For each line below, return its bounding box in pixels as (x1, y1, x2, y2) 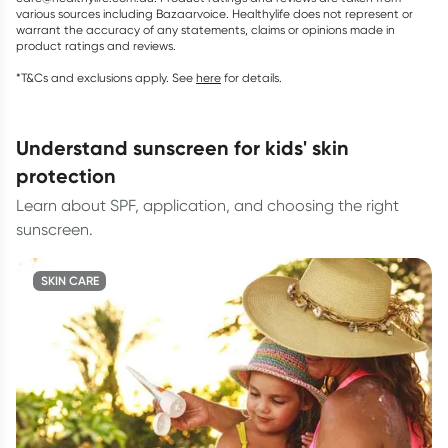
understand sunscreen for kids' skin (16, 135, 29, 160)
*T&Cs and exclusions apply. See (16, 70, 193, 85)
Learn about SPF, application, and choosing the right (16, 196, 399, 215)
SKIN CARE (40, 273, 99, 288)
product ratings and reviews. (16, 38, 176, 53)
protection (16, 163, 116, 188)
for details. (224, 70, 282, 85)
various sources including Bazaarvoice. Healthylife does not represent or (16, 6, 413, 21)
